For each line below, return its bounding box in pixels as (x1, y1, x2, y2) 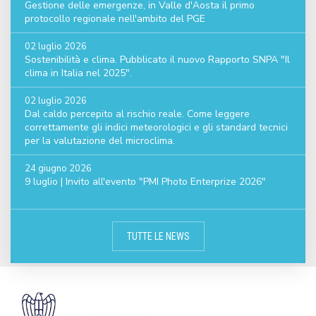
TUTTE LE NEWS (126, 231, 190, 242)
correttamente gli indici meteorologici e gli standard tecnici (25, 121, 288, 134)
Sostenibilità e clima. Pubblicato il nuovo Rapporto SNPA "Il (25, 53, 290, 66)
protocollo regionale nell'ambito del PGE (25, 12, 205, 25)
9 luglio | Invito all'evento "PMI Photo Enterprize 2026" (25, 175, 266, 188)
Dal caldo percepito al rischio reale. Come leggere (25, 107, 250, 121)
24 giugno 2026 (25, 162, 92, 175)
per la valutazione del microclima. (25, 134, 175, 147)
